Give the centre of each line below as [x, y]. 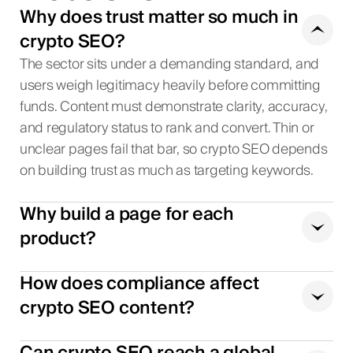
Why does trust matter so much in [159, 18]
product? [57, 239]
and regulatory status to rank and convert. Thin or [167, 129]
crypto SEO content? [107, 308]
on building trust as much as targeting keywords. [166, 171]
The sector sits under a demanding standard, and [169, 65]
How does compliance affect [139, 283]
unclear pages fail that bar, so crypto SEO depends [173, 150]
